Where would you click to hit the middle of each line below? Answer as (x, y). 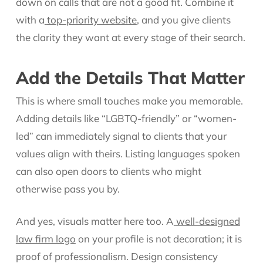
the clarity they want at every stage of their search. (130, 37)
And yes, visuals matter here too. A (95, 221)
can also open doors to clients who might (108, 171)
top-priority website (92, 20)
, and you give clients (183, 20)
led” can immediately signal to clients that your (121, 136)
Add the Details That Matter (130, 77)
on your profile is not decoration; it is (159, 239)
